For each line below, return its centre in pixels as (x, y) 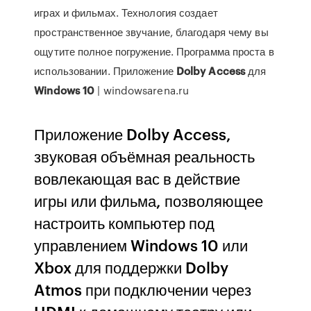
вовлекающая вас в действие (137, 178)
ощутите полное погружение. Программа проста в (154, 51)
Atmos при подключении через (143, 289)
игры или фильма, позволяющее (149, 200)
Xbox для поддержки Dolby (132, 267)
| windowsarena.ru (142, 90)
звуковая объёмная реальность (145, 156)
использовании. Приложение (105, 71)
